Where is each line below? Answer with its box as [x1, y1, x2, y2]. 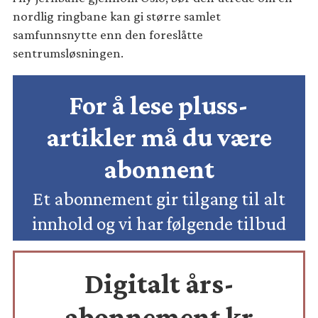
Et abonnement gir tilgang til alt [33, 188, 285, 210]
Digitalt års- [84, 267, 234, 300]
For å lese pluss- [70, 89, 248, 120]
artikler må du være [46, 121, 272, 152]
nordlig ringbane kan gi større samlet [13, 8, 221, 23]
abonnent [104, 153, 214, 184]
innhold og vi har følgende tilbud [32, 213, 286, 235]
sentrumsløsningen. [13, 45, 124, 60]
